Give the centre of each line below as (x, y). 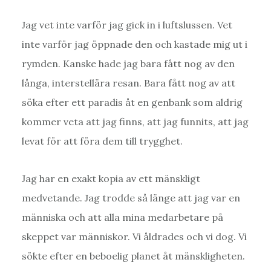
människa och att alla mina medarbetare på (122, 217)
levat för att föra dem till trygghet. (102, 141)
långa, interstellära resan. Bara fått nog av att (128, 83)
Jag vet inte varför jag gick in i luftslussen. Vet (127, 24)
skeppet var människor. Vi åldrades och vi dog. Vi (134, 236)
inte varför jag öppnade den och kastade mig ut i (134, 44)
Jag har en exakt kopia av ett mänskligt (111, 178)
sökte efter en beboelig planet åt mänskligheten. (133, 256)
